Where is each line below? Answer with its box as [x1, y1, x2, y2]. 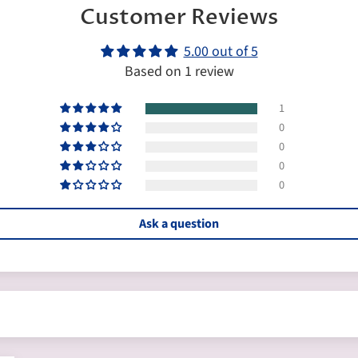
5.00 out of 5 [183, 41, 258, 62]
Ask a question [139, 214, 219, 233]
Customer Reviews [80, 2, 278, 32]
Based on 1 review [124, 61, 234, 82]
